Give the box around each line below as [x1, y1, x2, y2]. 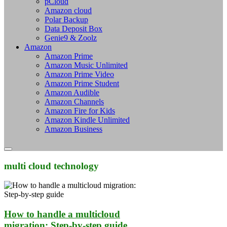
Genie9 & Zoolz [45, 33, 97, 42]
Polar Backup [45, 15, 88, 24]
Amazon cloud [45, 6, 92, 15]
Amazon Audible [45, 88, 99, 97]
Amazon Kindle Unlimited [45, 115, 130, 124]
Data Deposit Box [45, 24, 102, 33]
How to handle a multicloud [4, 209, 120, 220]
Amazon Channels [45, 97, 104, 106]
